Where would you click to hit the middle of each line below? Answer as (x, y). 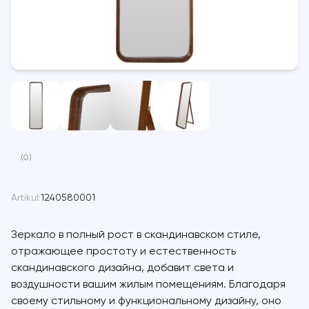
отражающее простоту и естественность (123, 252)
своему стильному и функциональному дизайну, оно (146, 301)
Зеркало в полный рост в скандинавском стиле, (136, 235)
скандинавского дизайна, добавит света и (122, 268)
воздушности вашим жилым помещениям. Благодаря (148, 285)
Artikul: (26, 198)
